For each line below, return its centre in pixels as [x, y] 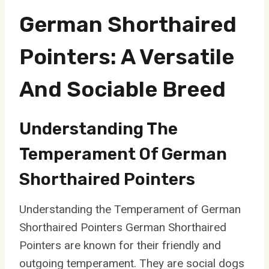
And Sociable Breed [122, 89]
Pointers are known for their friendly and [120, 245]
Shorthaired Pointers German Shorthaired [123, 227]
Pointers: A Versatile [127, 56]
